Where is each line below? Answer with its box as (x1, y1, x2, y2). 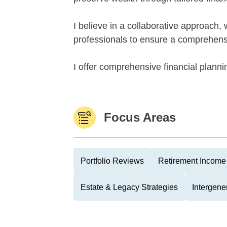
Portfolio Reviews (81, 157, 144, 165)
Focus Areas (104, 110, 176, 124)
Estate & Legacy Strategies (81, 183, 178, 192)
